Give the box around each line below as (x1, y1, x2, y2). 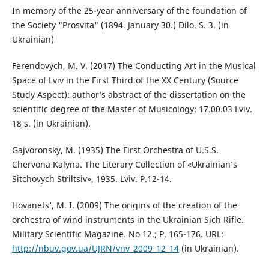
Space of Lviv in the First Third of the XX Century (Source (11, 74, 238, 86)
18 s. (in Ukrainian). (11, 118, 91, 130)
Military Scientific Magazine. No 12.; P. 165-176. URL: (11, 228, 223, 240)
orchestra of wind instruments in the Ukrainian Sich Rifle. (11, 214, 244, 226)
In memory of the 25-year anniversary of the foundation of (11, 5, 247, 17)
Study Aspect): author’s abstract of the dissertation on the (11, 89, 246, 101)
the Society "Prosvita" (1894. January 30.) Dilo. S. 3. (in (11, 19, 229, 31)
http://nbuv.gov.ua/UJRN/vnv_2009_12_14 (11, 243, 179, 255)
